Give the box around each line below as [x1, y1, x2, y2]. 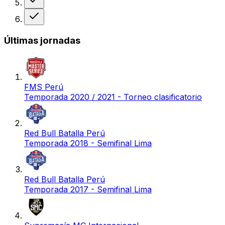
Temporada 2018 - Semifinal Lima [24, 138, 152, 148]
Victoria [40, 10, 62, 18]
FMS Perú [24, 81, 63, 92]
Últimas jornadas [4, 35, 80, 47]
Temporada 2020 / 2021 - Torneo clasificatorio [24, 91, 202, 102]
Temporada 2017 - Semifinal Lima [24, 184, 152, 194]
